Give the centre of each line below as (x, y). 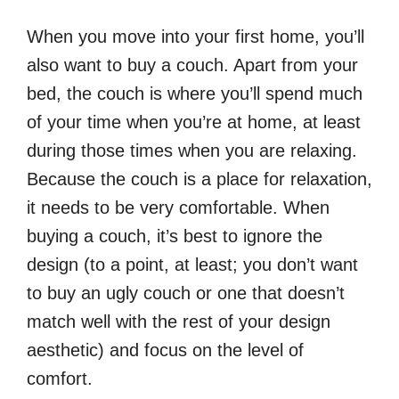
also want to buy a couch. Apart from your (192, 65)
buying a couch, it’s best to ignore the (175, 236)
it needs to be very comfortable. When (178, 207)
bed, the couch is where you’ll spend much (195, 93)
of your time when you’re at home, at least (194, 122)
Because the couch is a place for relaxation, (199, 179)
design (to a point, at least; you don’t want (192, 264)
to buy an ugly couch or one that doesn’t (186, 293)
